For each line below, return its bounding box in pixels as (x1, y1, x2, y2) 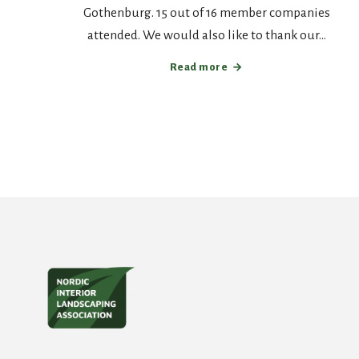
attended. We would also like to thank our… (87, 28, 326, 42)
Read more (169, 62, 228, 73)
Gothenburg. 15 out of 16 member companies (83, 6, 330, 20)
